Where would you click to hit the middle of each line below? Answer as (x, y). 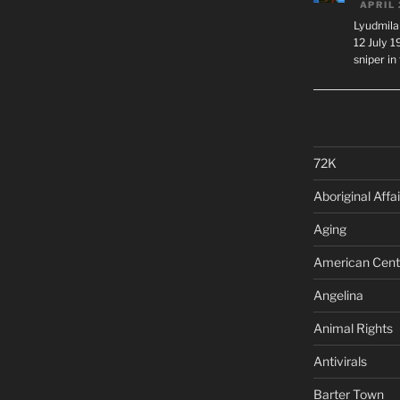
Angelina (338, 296)
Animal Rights (353, 329)
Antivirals (340, 362)
